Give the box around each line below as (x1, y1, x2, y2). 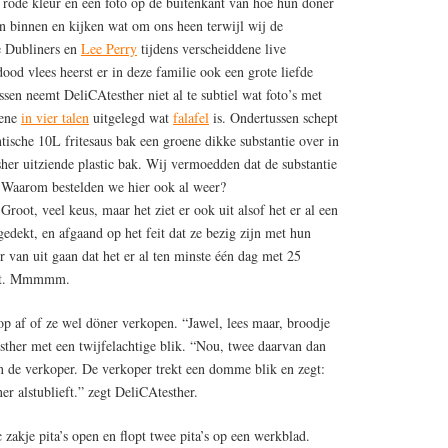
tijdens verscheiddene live (137, 38, 286, 58)
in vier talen (21, 107, 89, 127)
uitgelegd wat (89, 107, 173, 127)
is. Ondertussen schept (209, 107, 338, 127)
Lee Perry (81, 38, 137, 58)
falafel (173, 107, 209, 127)
